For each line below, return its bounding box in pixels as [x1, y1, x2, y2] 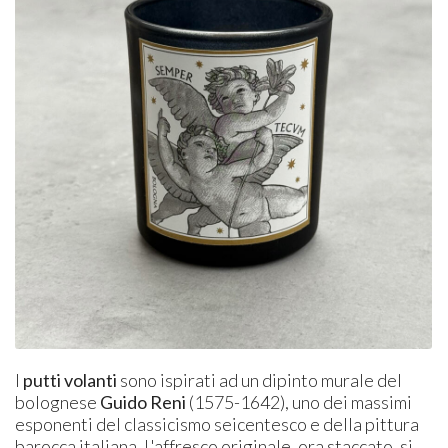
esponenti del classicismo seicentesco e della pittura [15, 413, 420, 436]
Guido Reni [100, 391, 190, 414]
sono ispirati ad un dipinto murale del [120, 369, 403, 392]
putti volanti [23, 369, 121, 392]
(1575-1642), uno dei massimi [189, 391, 413, 414]
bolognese [15, 391, 101, 414]
